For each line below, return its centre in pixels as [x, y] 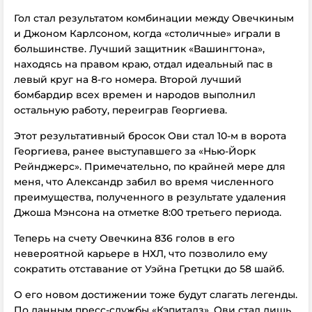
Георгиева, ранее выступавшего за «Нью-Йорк [135, 151]
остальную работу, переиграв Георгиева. [120, 110]
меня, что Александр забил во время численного [144, 181]
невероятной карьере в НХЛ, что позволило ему [141, 253]
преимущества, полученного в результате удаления [150, 197]
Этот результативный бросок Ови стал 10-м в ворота [150, 135]
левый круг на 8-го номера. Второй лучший [128, 79]
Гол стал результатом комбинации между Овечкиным [154, 18]
